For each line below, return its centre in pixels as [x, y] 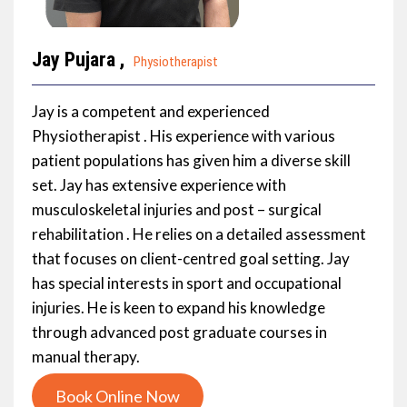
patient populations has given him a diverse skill [191, 160]
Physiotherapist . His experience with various [184, 135]
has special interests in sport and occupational [187, 283]
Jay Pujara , [80, 59]
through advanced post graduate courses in [179, 332]
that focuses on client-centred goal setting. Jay [191, 258]
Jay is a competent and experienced [151, 111]
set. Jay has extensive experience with [159, 184]
